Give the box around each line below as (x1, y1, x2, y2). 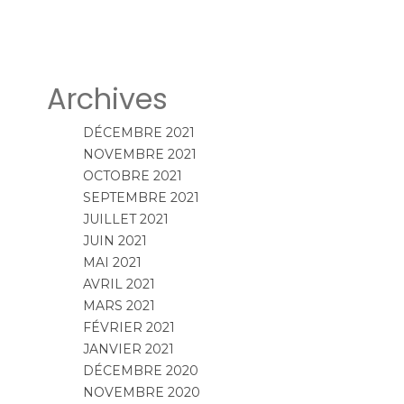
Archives (46, 78, 168, 119)
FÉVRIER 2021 (82, 318, 175, 335)
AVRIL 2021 (82, 275, 155, 292)
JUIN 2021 (82, 232, 147, 249)
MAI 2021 (82, 253, 142, 271)
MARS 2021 (82, 297, 155, 314)
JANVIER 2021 (82, 340, 174, 357)
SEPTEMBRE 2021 (82, 188, 199, 206)
